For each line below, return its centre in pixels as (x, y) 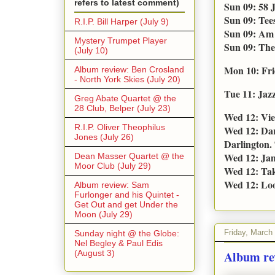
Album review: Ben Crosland (129, 69)
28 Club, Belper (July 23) (122, 108)
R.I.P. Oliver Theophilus (120, 127)
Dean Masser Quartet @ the (129, 156)
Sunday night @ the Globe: (127, 233)
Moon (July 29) (103, 214)
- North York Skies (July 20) (127, 79)
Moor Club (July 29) (113, 165)
